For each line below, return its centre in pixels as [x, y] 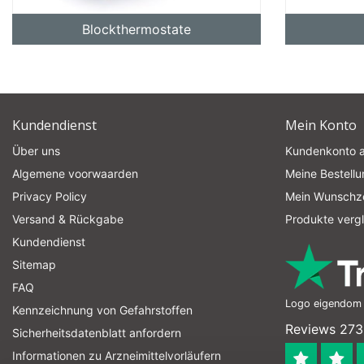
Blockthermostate [136, 29]
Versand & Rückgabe [68, 219]
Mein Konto [321, 125]
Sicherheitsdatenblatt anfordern [97, 333]
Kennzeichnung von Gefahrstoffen [102, 310]
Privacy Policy [50, 196]
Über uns [36, 151]
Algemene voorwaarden [75, 173]
